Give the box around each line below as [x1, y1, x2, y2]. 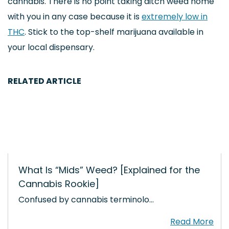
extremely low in [142, 11, 208, 22]
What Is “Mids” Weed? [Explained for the [18, 164, 200, 176]
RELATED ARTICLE [8, 75, 81, 87]
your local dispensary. [8, 41, 95, 53]
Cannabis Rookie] [18, 177, 99, 190]
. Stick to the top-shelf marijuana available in [25, 26, 203, 38]
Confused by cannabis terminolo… [18, 194, 154, 205]
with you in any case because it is [8, 11, 142, 22]
